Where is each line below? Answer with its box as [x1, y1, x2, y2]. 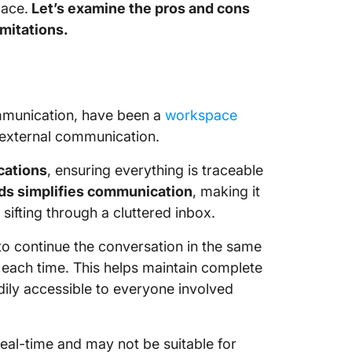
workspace [165, 107, 237, 123]
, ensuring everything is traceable [47, 162, 263, 178]
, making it [192, 183, 260, 200]
